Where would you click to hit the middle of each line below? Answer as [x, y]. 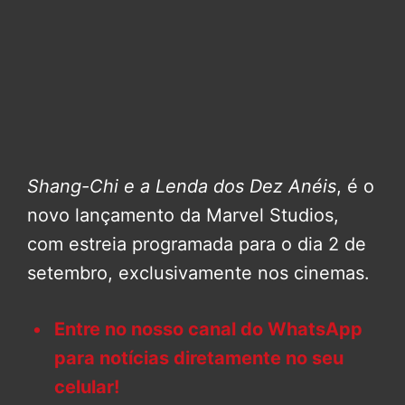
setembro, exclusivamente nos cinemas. [198, 273]
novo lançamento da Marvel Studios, [183, 216]
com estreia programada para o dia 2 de [197, 245]
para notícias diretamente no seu [199, 358]
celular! [87, 387]
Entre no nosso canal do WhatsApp [208, 330]
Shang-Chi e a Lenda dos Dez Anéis [182, 187]
